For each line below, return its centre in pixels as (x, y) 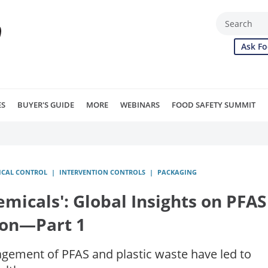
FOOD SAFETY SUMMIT (214, 105)
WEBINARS (140, 105)
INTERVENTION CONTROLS (102, 172)
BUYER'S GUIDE (46, 105)
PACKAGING (177, 172)
